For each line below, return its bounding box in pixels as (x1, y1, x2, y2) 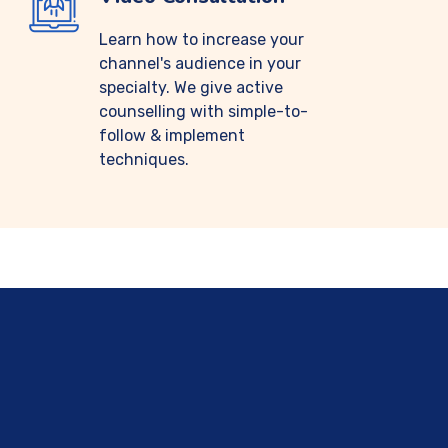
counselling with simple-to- (99, 102, 308, 121)
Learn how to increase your (99, 30, 304, 49)
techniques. (99, 150, 189, 169)
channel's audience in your (99, 54, 301, 73)
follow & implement (99, 126, 245, 145)
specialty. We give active (99, 78, 283, 97)
